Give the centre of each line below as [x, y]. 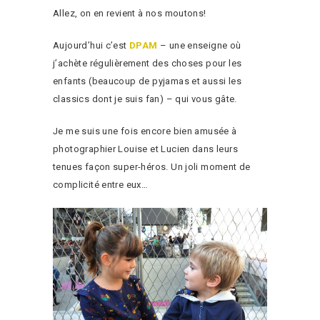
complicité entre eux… [101, 184]
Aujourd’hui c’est [91, 45]
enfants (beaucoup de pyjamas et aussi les [147, 81]
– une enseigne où [199, 45]
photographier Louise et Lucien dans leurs [145, 149]
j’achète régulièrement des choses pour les [147, 63]
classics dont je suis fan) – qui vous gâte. [145, 99]
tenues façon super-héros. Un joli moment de [152, 166]
